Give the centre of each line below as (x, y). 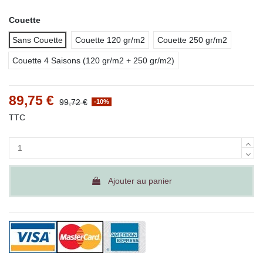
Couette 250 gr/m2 (192, 40)
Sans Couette (38, 40)
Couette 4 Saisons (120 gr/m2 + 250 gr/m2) (93, 60)
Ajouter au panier (140, 181)
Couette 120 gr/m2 (110, 40)
